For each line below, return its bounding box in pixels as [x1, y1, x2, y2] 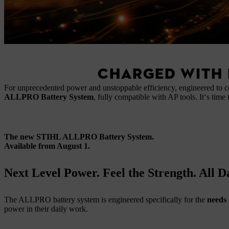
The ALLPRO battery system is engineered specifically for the [4, 195, 207, 204]
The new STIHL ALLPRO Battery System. [4, 132, 154, 141]
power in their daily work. [4, 204, 88, 213]
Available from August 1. [4, 142, 90, 150]
